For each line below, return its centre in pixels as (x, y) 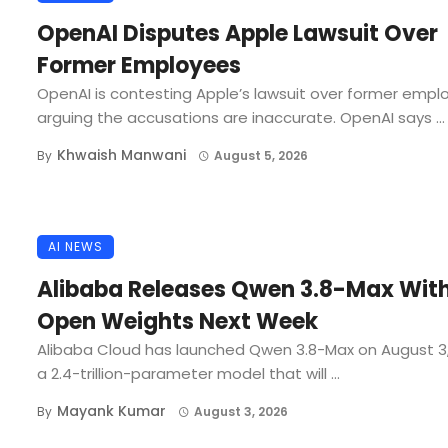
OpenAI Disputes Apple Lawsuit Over (237, 34)
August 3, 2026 (240, 411)
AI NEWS (75, 246)
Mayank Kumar (111, 410)
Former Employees (139, 66)
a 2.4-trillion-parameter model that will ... (188, 373)
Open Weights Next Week (177, 321)
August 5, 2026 (260, 156)
